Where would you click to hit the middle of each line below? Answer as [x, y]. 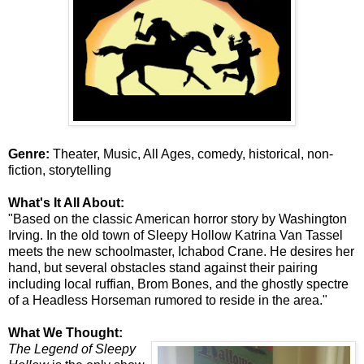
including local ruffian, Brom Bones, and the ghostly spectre [178, 284]
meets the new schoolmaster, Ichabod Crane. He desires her [181, 251]
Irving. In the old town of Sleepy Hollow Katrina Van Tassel [175, 235]
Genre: [29, 154]
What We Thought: [65, 332]
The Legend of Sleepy [72, 349]
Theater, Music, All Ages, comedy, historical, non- [191, 154]
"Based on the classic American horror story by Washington [178, 219]
